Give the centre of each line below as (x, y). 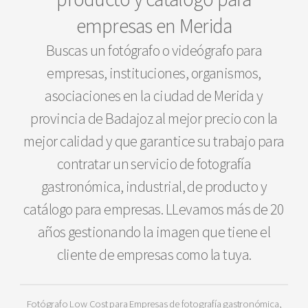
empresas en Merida (154, 26)
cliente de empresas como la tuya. (154, 255)
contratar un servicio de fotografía (154, 164)
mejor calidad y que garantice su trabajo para (154, 141)
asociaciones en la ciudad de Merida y (154, 96)
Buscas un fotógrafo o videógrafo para (154, 51)
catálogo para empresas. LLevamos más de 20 (154, 209)
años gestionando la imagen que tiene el (154, 232)
